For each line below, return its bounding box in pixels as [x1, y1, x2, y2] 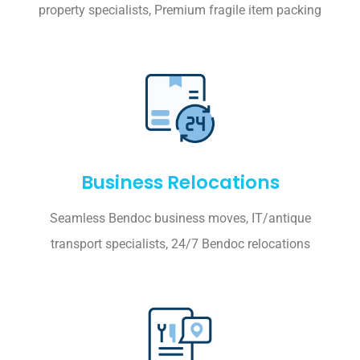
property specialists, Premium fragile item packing [39, 2, 321, 18]
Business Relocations [80, 169, 280, 195]
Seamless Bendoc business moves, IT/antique [49, 210, 311, 226]
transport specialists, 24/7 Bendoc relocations [50, 235, 310, 252]
